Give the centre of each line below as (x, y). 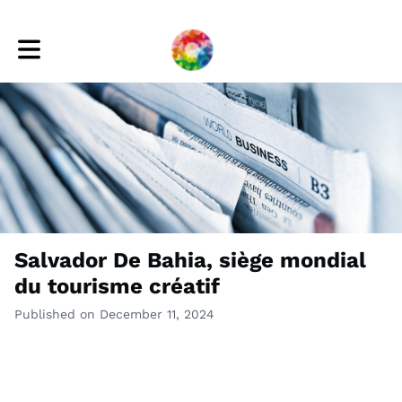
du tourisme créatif (117, 286)
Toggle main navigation (86, 43)
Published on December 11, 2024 (114, 314)
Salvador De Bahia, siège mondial (190, 260)
